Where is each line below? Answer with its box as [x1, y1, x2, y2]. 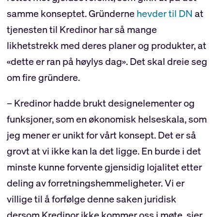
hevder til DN [136, 7, 193, 20]
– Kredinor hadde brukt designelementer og [6, 96, 195, 110]
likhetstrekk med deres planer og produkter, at [6, 39, 206, 52]
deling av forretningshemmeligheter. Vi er [6, 176, 185, 190]
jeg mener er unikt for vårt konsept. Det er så [6, 128, 196, 142]
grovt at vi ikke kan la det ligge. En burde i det [6, 144, 201, 158]
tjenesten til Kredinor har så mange [6, 23, 157, 36]
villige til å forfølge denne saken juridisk [6, 192, 176, 206]
